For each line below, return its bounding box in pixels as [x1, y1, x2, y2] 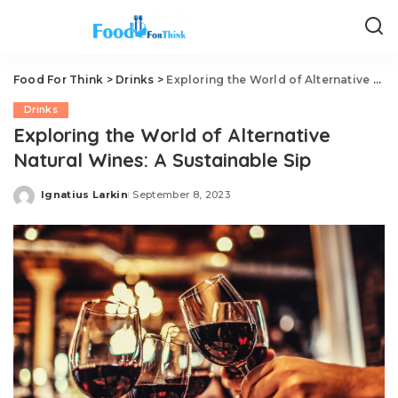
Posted [40, 195, 83, 207]
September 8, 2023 [132, 187, 231, 201]
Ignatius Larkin [41, 187, 129, 201]
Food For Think [13, 73, 104, 86]
